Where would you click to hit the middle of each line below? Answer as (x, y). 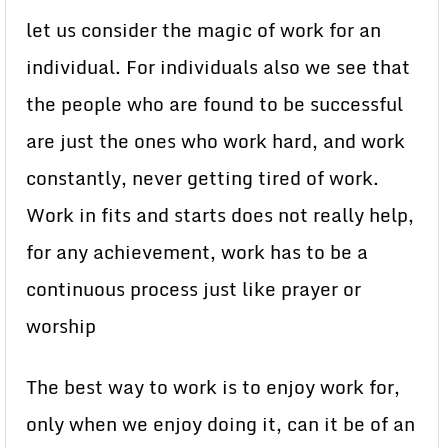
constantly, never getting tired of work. (202, 178)
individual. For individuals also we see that (218, 67)
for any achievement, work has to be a (197, 252)
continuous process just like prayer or (193, 289)
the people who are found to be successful (214, 104)
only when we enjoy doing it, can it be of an (220, 424)
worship (61, 326)
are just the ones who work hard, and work (215, 141)
